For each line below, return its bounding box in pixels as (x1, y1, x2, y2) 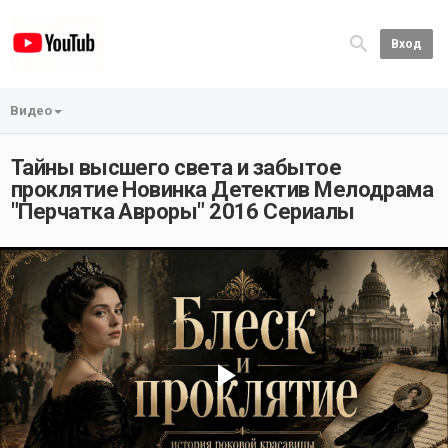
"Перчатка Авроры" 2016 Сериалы (11, 199, 355, 224)
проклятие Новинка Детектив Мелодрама (11, 177, 434, 202)
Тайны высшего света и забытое (11, 155, 342, 180)
